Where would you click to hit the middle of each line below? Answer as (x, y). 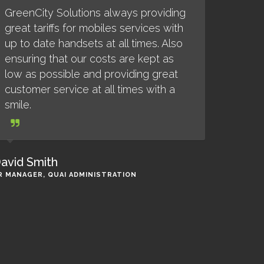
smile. (18, 105)
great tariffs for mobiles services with (94, 28)
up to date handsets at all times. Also (93, 43)
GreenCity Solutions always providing (95, 13)
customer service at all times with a (90, 89)
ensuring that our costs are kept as (89, 59)
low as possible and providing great (91, 74)
